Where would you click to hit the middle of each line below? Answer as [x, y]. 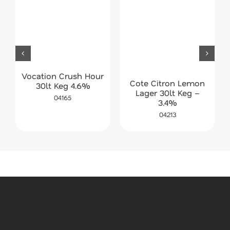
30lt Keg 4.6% [63, 85]
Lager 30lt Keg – [167, 92]
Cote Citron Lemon [168, 83]
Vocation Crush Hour [63, 75]
